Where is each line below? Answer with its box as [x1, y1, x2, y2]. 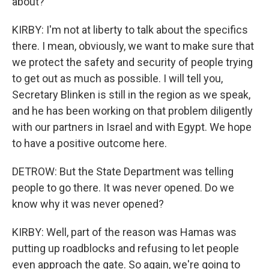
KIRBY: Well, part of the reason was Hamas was [12, 226, 237, 238]
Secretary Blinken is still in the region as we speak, [12, 88, 250, 101]
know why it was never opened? [12, 198, 164, 210]
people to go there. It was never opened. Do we [12, 181, 234, 194]
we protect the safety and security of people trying [12, 56, 253, 68]
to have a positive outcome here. [12, 137, 167, 150]
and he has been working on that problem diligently [12, 104, 253, 117]
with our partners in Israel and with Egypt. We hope [12, 121, 252, 133]
